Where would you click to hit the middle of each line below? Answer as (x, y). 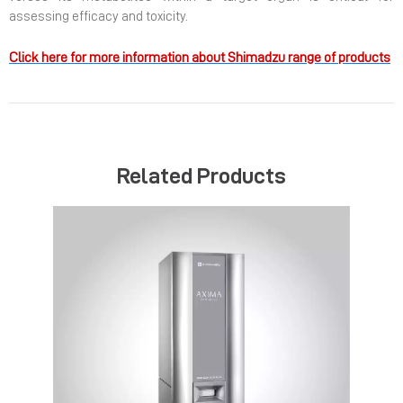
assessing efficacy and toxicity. (99, 16)
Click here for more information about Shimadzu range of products (200, 57)
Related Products (201, 175)
